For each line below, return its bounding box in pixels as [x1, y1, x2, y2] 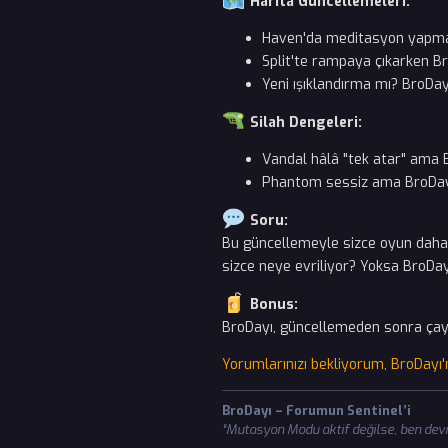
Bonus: [245, 294, 298, 314]
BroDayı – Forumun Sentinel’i [222, 401, 411, 419]
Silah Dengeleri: [245, 113, 362, 133]
